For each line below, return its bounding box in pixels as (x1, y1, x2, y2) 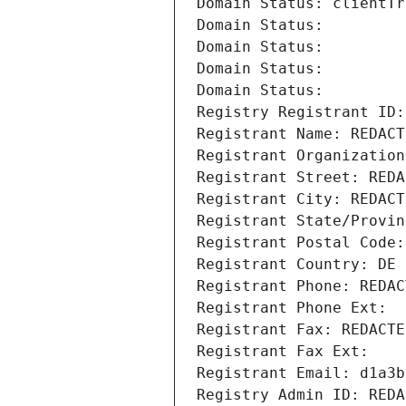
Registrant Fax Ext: (197, 343, 369, 361)
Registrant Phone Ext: (197, 299, 387, 317)
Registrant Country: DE (197, 256, 396, 274)
